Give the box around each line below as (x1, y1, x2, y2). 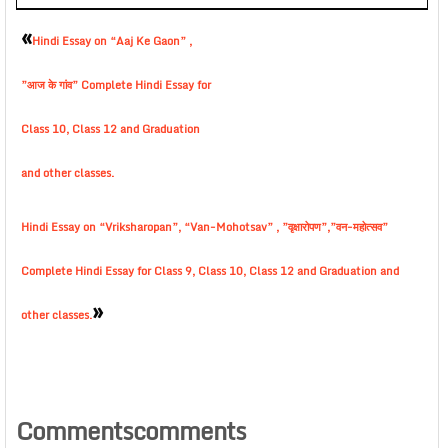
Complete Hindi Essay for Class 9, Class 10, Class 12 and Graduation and (21, 262, 399, 280)
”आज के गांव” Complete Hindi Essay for (21, 76, 211, 94)
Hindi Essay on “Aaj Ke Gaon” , (32, 32, 192, 50)
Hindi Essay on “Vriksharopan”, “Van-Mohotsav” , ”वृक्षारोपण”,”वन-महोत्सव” (21, 218, 388, 236)
